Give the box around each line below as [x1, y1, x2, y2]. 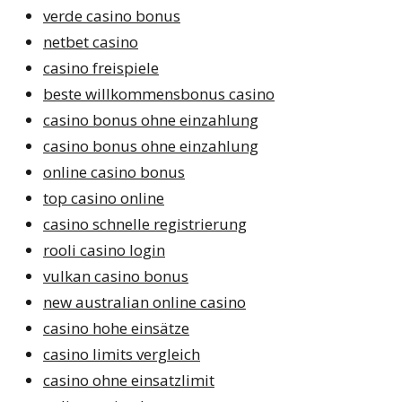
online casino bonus [43, 161, 185, 182]
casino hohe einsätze [43, 317, 189, 338]
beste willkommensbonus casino [43, 83, 275, 104]
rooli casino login [43, 239, 165, 260]
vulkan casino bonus [43, 265, 188, 286]
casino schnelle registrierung [43, 213, 247, 234]
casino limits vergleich [43, 343, 200, 364]
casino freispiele [43, 57, 159, 78]
